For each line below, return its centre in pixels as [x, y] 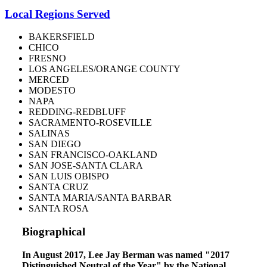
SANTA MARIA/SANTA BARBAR [100, 198]
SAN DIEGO [55, 144]
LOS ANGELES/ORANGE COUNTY [105, 69]
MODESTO [52, 91]
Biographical [54, 232]
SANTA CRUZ [59, 187]
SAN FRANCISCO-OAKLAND [93, 155]
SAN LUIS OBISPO [69, 176]
